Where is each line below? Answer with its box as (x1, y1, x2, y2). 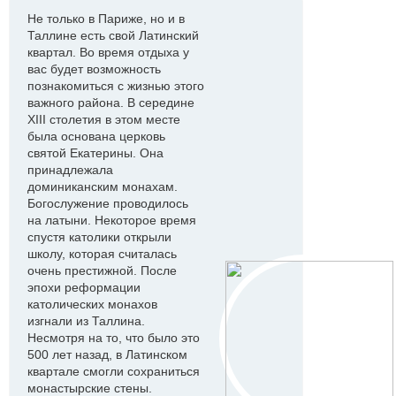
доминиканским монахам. (27, 179, 178, 194)
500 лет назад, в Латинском (27, 347, 187, 362)
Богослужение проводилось (27, 196, 188, 210)
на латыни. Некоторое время (27, 213, 196, 227)
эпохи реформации (27, 280, 141, 294)
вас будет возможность (27, 62, 161, 76)
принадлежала (27, 163, 113, 177)
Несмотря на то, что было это (27, 331, 200, 345)
